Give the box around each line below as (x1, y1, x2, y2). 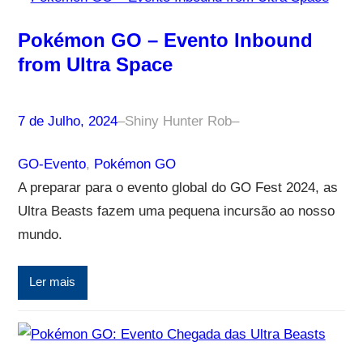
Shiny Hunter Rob (124, 113, 232, 129)
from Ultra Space (17, 53, 173, 75)
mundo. (17, 226, 62, 242)
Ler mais (29, 275, 76, 289)
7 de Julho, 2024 (17, 113, 117, 129)
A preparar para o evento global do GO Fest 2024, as (17, 179, 338, 195)
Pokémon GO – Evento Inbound (17, 28, 313, 51)
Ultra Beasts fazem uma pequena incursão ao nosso (17, 203, 335, 219)
